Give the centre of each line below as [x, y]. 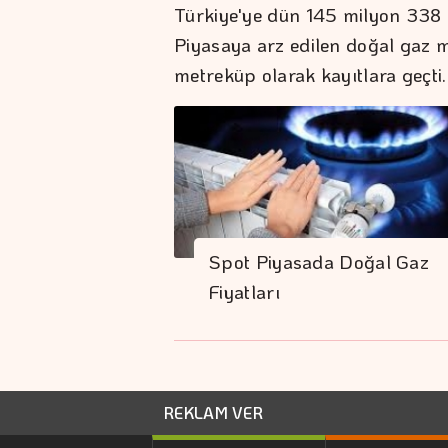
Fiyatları [244, 292]
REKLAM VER [213, 412]
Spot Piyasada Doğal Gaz [319, 262]
